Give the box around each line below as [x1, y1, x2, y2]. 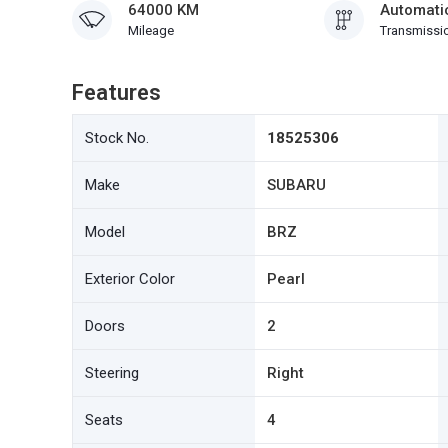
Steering [85, 364, 139, 382]
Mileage [128, 23, 174, 38]
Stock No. [85, 129, 149, 147]
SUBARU [267, 176, 327, 194]
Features [72, 80, 161, 105]
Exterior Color [85, 270, 175, 288]
